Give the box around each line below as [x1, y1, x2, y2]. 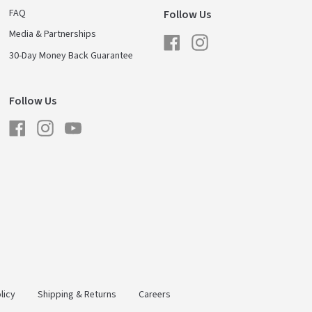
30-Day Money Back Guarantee [9, 49, 134, 63]
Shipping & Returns [38, 288, 116, 302]
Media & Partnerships [9, 27, 97, 42]
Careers [139, 288, 171, 302]
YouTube [81, 116, 116, 130]
